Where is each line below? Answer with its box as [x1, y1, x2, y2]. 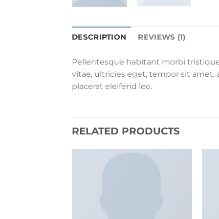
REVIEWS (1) [138, 32, 186, 42]
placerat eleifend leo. [72, 81, 152, 91]
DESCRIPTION [72, 32, 127, 42]
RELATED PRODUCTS [72, 125, 180, 137]
